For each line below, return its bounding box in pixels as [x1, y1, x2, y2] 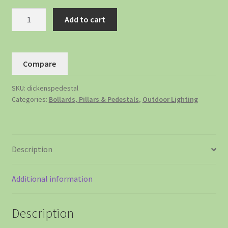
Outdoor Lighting [142, 95, 198, 104]
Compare [23, 58, 56, 69]
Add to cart [65, 14, 106, 24]
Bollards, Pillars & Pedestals [48, 95, 139, 104]
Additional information [11, 174, 93, 184]
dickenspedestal [26, 83, 78, 93]
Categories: [11, 95, 49, 104]
